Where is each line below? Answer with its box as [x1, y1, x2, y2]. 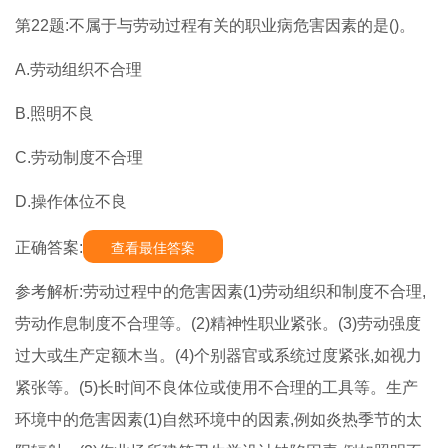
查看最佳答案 [111, 240, 195, 257]
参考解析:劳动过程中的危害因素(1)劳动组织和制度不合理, [15, 283, 426, 301]
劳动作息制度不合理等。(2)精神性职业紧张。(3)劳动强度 [15, 315, 421, 333]
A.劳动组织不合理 [15, 61, 142, 79]
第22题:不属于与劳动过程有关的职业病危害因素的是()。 [15, 17, 415, 35]
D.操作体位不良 [15, 193, 127, 211]
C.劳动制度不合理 [15, 149, 143, 167]
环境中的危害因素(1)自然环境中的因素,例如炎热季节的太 [15, 411, 422, 429]
